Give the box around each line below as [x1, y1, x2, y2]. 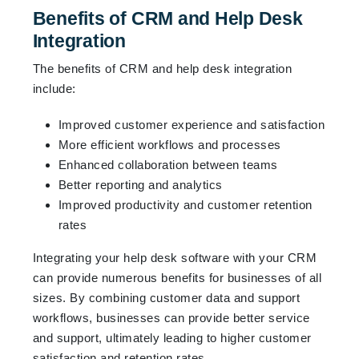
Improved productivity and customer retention [58, 197, 313, 212]
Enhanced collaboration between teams [58, 157, 278, 171]
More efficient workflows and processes [58, 137, 281, 151]
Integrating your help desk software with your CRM [32, 250, 317, 264]
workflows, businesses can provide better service [32, 310, 310, 325]
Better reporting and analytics [58, 177, 223, 192]
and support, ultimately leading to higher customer [32, 330, 312, 345]
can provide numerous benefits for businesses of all [32, 270, 322, 284]
